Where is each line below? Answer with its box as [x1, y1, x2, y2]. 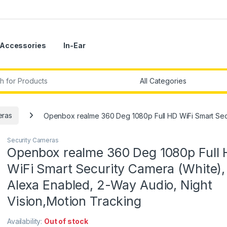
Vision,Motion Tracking [7, 194, 141, 209]
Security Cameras [7, 136, 59, 144]
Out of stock [44, 217, 88, 226]
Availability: [7, 217, 45, 226]
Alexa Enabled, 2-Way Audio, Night [7, 177, 212, 193]
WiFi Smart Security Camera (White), [7, 161, 225, 177]
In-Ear [63, 41, 86, 50]
